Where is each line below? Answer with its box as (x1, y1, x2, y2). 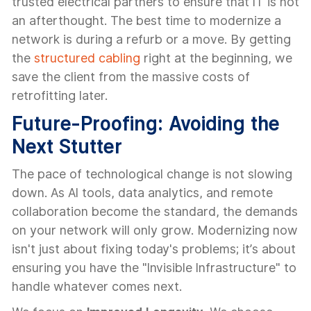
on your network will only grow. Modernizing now (12, 223, 298, 237)
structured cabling (34, 51, 140, 65)
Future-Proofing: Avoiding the (12, 112, 280, 135)
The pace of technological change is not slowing (12, 167, 292, 181)
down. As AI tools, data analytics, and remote (12, 185, 273, 200)
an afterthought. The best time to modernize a (12, 13, 281, 28)
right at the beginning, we (140, 51, 292, 65)
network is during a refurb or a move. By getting (12, 32, 291, 47)
